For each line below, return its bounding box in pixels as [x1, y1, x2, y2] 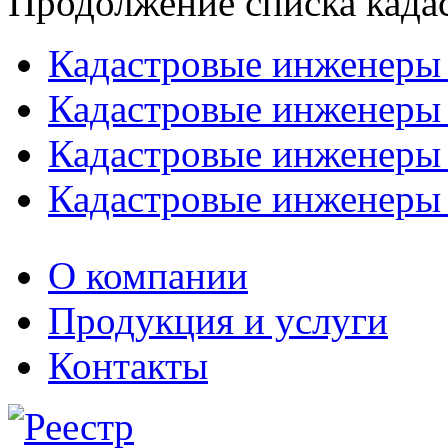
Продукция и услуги [48, 298, 388, 342]
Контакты [48, 343, 208, 387]
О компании [48, 253, 248, 297]
